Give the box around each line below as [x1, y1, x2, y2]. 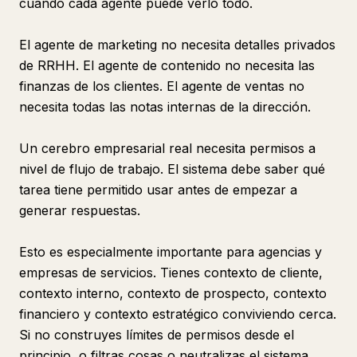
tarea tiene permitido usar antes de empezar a [19, 182, 297, 198]
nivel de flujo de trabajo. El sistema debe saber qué [19, 161, 325, 177]
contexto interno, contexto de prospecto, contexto [19, 285, 327, 301]
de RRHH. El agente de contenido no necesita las [19, 57, 315, 73]
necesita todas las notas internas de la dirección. [19, 99, 311, 115]
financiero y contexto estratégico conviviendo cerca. [19, 306, 336, 322]
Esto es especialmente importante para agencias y [19, 244, 322, 260]
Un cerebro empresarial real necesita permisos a [19, 140, 316, 156]
